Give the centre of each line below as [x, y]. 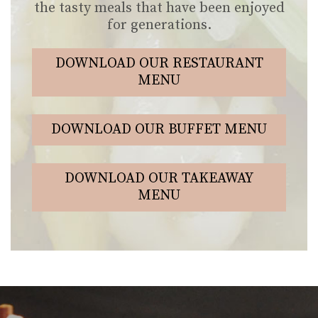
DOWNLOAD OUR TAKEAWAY [159, 179]
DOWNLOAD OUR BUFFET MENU [159, 130]
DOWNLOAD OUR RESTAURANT [159, 64]
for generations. [159, 26]
